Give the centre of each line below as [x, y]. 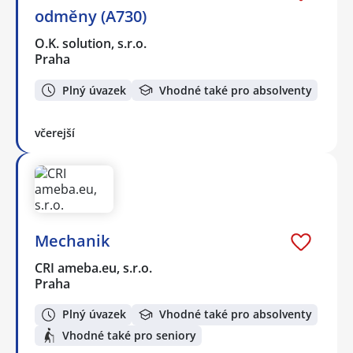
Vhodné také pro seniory [129, 335]
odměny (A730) [91, 17]
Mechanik [72, 240]
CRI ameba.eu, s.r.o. [94, 268]
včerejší [55, 132]
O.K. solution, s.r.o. [91, 44]
